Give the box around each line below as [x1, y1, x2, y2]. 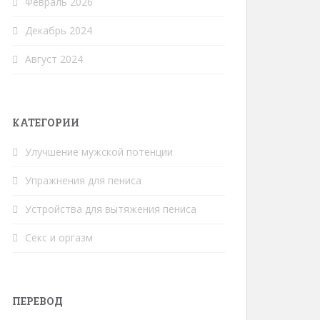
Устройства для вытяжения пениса [25, 202, 196, 216]
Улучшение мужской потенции [25, 145, 173, 159]
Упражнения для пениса [25, 174, 141, 187]
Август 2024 [25, 52, 83, 66]
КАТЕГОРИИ [12, 116, 79, 129]
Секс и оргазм [25, 231, 93, 244]
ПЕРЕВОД [12, 294, 63, 308]
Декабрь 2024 [25, 24, 92, 37]
